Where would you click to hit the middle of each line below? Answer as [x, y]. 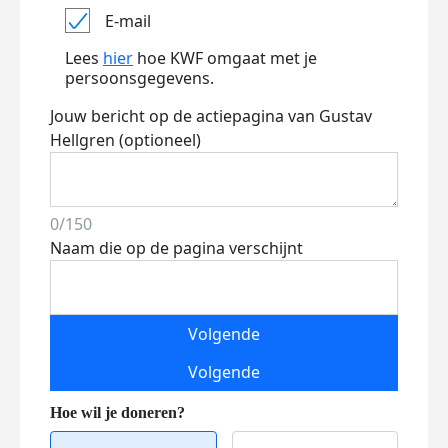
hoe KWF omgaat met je [225, 58]
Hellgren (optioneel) [125, 140]
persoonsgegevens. [139, 78]
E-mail [128, 20]
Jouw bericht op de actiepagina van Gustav [211, 116]
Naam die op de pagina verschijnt [176, 248]
